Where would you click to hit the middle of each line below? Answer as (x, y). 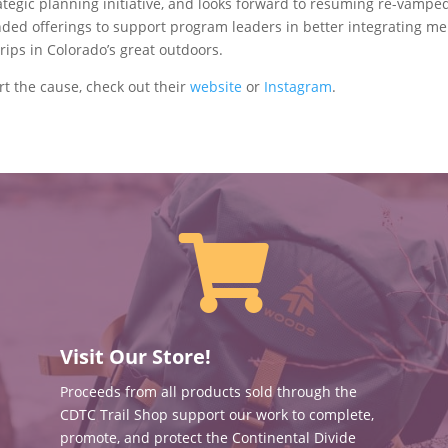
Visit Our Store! (135, 356)
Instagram (298, 86)
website (218, 86)
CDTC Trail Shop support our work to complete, (216, 414)
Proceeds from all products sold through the (208, 391)
